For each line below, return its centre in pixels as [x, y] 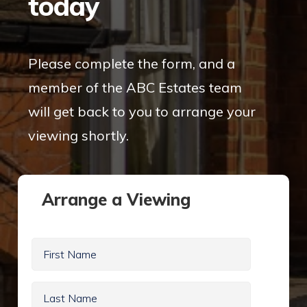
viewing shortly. [79, 135]
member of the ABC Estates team [135, 87]
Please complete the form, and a [132, 63]
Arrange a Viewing [116, 199]
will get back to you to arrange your [142, 111]
